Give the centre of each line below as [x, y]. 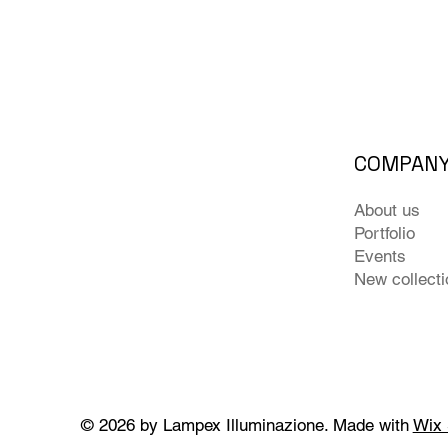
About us [387, 209]
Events [380, 255]
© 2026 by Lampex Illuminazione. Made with [246, 425]
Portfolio [385, 232]
